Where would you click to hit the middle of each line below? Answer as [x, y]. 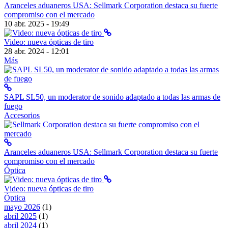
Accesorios [22, 115]
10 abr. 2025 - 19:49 [37, 23]
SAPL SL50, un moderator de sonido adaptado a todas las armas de [112, 97]
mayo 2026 [22, 207]
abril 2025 [20, 216]
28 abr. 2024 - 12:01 [37, 51]
